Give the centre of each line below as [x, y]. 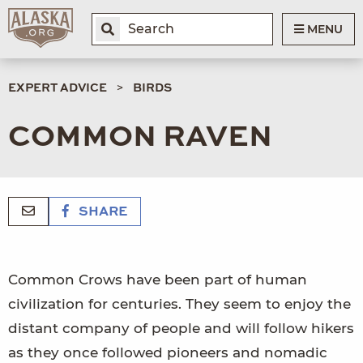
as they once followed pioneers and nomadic [168, 352]
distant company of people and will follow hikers [181, 328]
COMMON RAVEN [140, 137]
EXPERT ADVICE [58, 88]
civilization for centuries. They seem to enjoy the [179, 303]
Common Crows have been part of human [158, 279]
